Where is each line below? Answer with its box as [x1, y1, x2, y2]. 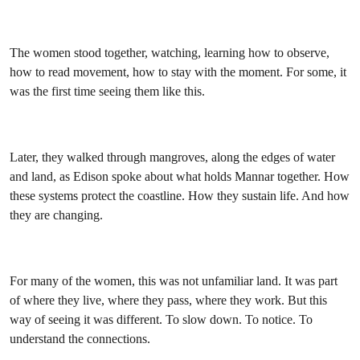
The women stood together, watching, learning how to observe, [10, 45, 329, 60]
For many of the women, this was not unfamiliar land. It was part [10, 273, 337, 288]
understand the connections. [10, 331, 153, 346]
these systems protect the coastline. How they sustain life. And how [10, 188, 350, 203]
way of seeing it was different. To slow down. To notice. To [10, 312, 313, 327]
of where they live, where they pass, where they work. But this [10, 292, 327, 308]
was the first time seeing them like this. [10, 84, 205, 99]
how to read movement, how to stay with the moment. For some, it [10, 64, 346, 80]
